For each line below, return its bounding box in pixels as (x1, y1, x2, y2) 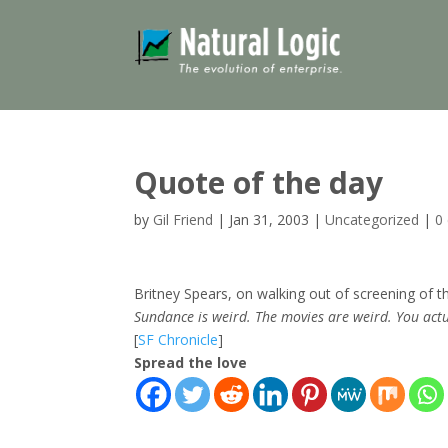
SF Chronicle (138, 329, 219, 349)
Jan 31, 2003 (229, 209, 310, 229)
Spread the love (134, 352, 248, 372)
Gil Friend (153, 209, 214, 229)
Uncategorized (325, 209, 420, 229)
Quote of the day (134, 161, 384, 203)
